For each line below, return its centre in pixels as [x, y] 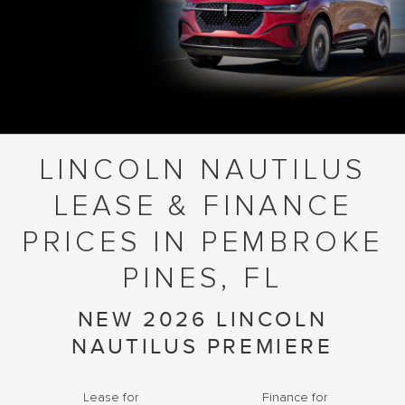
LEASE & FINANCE [202, 207]
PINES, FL [202, 279]
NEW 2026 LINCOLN [202, 320]
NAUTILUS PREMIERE [202, 347]
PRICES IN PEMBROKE [202, 243]
